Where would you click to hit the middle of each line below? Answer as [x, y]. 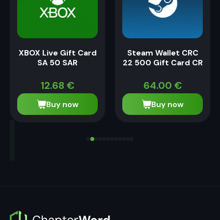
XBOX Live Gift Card [57, 53]
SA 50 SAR [57, 63]
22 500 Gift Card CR [163, 63]
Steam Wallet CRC [163, 53]
